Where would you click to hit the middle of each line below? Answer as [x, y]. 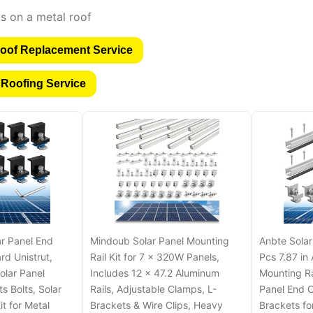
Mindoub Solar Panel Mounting [159, 241]
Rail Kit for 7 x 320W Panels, [154, 257]
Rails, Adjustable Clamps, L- [153, 289]
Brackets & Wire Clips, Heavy [156, 305]
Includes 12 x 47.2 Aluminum [154, 273]
